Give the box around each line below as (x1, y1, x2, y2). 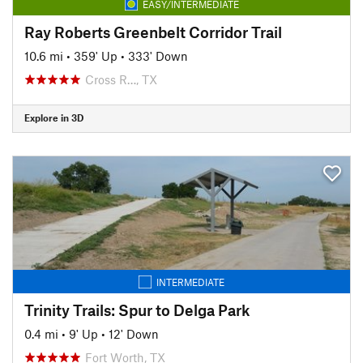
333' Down (128, 48, 188, 63)
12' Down (109, 326, 159, 341)
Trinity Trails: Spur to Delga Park (24, 300, 250, 319)
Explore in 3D (24, 112, 83, 123)
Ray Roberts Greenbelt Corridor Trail (24, 22, 282, 41)
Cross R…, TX (85, 71, 157, 87)
